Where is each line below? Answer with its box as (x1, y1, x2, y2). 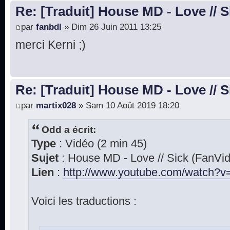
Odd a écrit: (42, 123, 96, 135)
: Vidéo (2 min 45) (56, 137, 147, 150)
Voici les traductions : (31, 195, 137, 207)
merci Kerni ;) (15, 37, 86, 51)
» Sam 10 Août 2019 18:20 (76, 100, 179, 110)
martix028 (36, 100, 76, 110)
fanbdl (36, 21, 62, 32)
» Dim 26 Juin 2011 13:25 (62, 21, 161, 32)
